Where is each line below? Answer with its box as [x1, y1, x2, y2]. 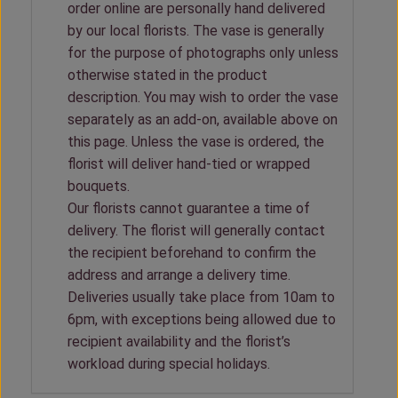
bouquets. [68, 178, 130, 195]
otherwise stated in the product [68, 67, 267, 84]
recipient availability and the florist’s [68, 333, 291, 351]
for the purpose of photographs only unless [68, 44, 338, 62]
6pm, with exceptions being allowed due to [68, 311, 336, 329]
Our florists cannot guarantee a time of [68, 200, 310, 218]
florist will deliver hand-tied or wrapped [68, 155, 310, 173]
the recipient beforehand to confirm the [68, 244, 316, 262]
